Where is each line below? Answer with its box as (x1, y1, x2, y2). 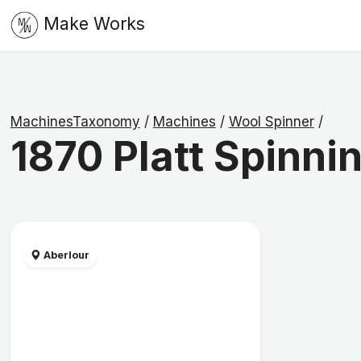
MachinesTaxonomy (10, 114, 140, 131)
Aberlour (41, 249, 90, 262)
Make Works (43, 13, 145, 35)
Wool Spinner (228, 114, 314, 131)
